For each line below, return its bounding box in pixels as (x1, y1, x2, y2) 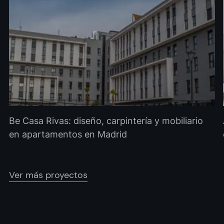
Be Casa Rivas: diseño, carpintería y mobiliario (9, 115, 203, 126)
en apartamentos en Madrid (9, 128, 127, 139)
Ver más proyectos (9, 168, 87, 181)
